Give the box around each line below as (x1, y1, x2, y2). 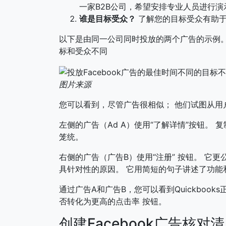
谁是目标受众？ (79, 14, 136, 24)
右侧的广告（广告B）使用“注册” (59, 151, 178, 162)
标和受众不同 (59, 46, 107, 56)
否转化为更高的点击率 (59, 196, 142, 206)
